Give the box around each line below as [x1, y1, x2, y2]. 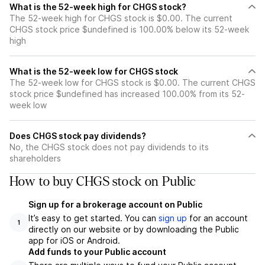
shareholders [9, 153, 61, 163]
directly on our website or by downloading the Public [28, 224, 239, 234]
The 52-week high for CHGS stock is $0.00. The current [9, 13, 232, 23]
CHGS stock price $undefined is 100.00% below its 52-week [9, 24, 249, 34]
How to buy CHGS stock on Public [9, 174, 196, 189]
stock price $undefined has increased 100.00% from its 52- [9, 89, 245, 99]
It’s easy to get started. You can [28, 213, 159, 223]
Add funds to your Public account [28, 247, 166, 257]
